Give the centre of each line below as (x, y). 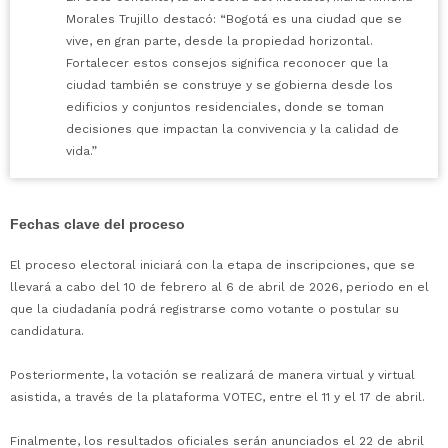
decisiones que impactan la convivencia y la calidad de (232, 128)
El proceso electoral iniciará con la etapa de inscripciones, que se (212, 264)
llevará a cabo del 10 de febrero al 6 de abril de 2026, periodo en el (219, 286)
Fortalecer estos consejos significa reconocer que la (227, 62)
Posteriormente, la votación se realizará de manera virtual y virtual (212, 374)
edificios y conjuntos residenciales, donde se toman (225, 106)
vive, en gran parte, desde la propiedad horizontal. (219, 40)
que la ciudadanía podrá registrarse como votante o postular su (204, 308)
